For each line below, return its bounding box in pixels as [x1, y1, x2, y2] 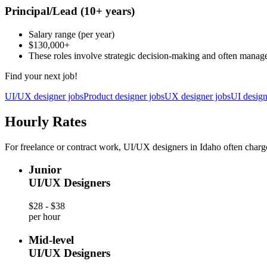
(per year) [78, 29, 114, 39]
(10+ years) [80, 5, 135, 18]
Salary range [29, 29, 78, 39]
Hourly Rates [5, 113, 86, 129]
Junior [29, 163, 61, 176]
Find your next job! [5, 70, 77, 81]
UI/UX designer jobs [5, 91, 83, 101]
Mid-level [29, 233, 74, 246]
